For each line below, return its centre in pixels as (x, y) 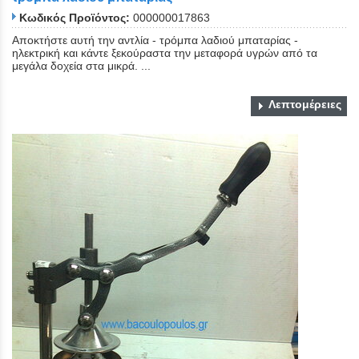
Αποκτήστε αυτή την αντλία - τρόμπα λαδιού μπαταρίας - (155, 40)
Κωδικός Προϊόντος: (75, 17)
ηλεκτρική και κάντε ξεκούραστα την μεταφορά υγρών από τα (165, 52)
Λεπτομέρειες (305, 104)
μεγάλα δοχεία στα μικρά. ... (81, 65)
